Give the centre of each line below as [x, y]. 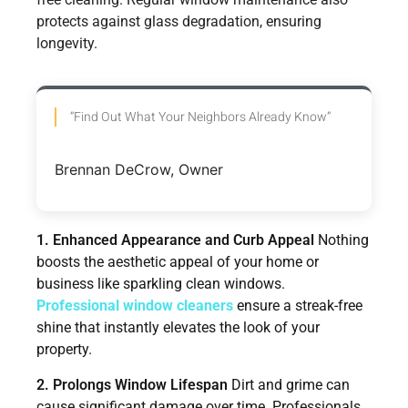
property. [64, 350]
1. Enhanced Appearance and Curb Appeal [175, 240]
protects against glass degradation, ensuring [179, 22]
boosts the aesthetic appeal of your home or [178, 262]
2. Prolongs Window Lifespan [132, 384]
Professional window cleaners [135, 306]
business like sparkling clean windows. [161, 284]
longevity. [67, 44]
